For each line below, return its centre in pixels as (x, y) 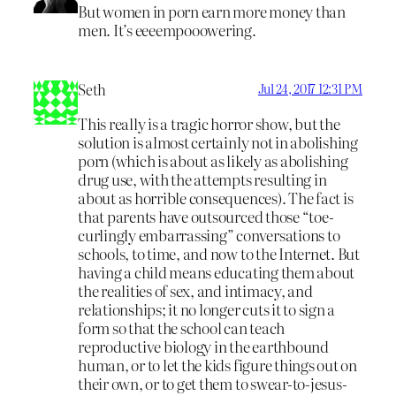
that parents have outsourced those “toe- (206, 216)
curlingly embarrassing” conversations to (209, 234)
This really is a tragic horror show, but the (209, 123)
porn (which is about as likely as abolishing (213, 160)
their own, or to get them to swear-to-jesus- (213, 383)
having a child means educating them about (217, 271)
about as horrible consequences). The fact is (216, 197)
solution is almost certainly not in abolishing (218, 141)
